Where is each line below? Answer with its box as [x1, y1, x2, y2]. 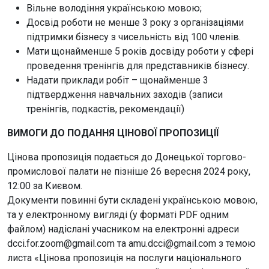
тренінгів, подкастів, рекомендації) [26, 103, 184, 115]
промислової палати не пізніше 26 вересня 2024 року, [7, 166, 250, 177]
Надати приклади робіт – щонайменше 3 [26, 74, 208, 86]
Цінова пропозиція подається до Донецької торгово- [7, 151, 246, 163]
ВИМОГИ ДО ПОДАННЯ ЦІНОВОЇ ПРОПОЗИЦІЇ [7, 127, 219, 139]
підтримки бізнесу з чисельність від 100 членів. [26, 31, 241, 43]
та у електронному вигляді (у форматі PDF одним [7, 209, 229, 220]
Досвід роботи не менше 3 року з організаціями [26, 17, 244, 28]
